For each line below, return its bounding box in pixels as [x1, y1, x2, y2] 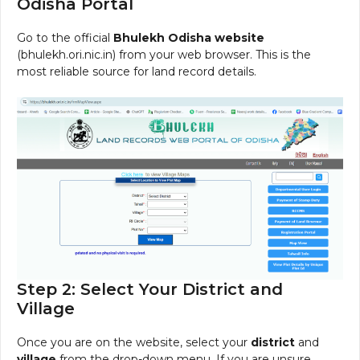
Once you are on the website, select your [17, 334, 251, 350]
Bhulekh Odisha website [113, 30, 264, 45]
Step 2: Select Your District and [17, 279, 283, 299]
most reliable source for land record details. [17, 63, 256, 79]
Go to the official [17, 30, 113, 45]
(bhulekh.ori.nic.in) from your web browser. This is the [17, 47, 311, 62]
